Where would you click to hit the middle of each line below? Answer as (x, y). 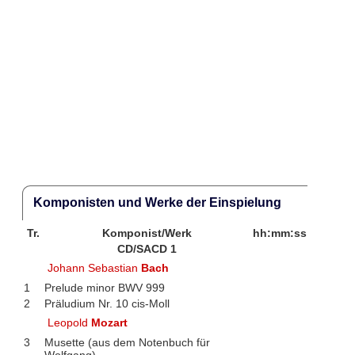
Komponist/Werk (147, 233)
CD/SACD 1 (147, 248)
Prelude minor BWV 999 (104, 287)
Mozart (110, 322)
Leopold (70, 322)
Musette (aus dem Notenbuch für (127, 342)
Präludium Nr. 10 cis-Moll (107, 303)
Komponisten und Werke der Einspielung (157, 203)
